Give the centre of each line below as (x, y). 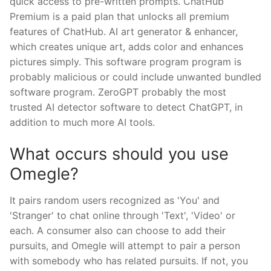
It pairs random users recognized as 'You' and (115, 200)
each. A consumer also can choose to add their (118, 230)
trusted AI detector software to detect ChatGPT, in (126, 107)
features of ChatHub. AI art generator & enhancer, (124, 32)
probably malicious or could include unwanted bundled (135, 77)
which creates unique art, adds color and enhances (126, 47)
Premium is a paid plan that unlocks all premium (119, 17)
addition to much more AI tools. (82, 122)
